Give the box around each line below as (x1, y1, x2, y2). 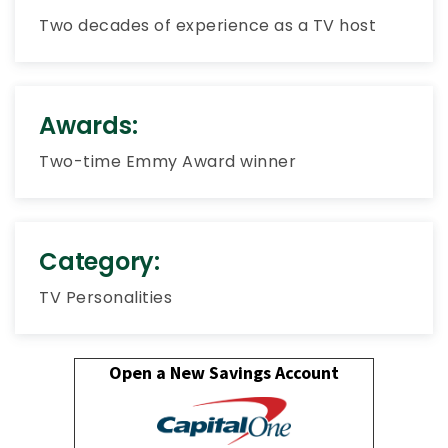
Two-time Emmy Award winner (39, 150, 296, 173)
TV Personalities (39, 286, 172, 309)
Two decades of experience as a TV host (39, 14, 376, 37)
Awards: (39, 109, 138, 142)
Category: (39, 245, 160, 278)
